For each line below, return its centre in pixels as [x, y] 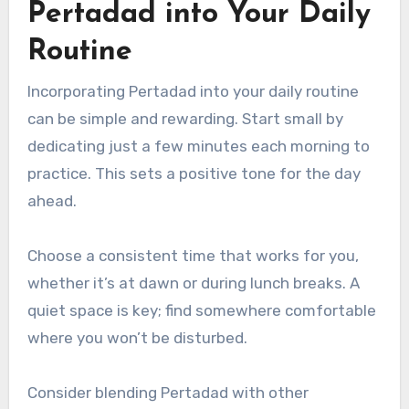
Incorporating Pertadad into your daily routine [193, 91]
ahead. [52, 200]
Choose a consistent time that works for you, [193, 255]
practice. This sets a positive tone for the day [194, 173]
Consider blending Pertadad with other [168, 392]
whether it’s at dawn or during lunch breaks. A [193, 283]
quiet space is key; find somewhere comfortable [201, 310]
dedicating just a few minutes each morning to [198, 146]
